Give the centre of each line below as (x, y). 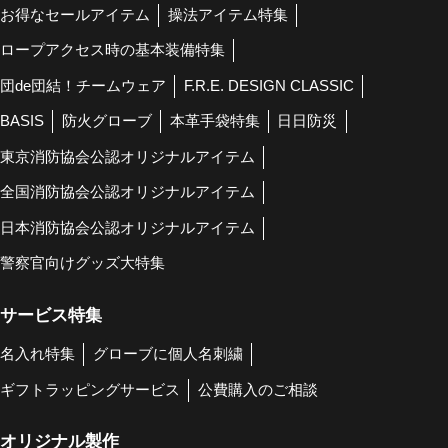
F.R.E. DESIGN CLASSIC (268, 85)
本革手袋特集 (214, 121)
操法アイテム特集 (227, 14)
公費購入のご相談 (257, 389)
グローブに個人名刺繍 (167, 354)
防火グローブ (106, 121)
